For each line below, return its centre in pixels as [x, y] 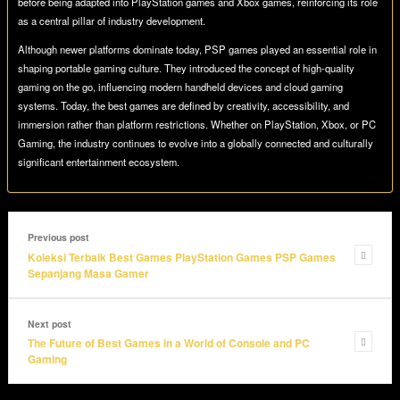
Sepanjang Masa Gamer [88, 273]
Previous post [58, 237]
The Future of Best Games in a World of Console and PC [169, 343]
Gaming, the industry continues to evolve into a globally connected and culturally [196, 143]
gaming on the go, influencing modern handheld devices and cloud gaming [181, 87]
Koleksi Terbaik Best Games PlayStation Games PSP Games [182, 257]
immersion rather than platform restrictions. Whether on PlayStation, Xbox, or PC [197, 125]
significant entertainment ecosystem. [99, 162]
